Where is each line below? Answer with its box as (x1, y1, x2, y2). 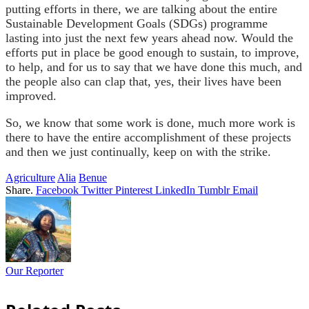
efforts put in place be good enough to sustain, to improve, (6, 45, 299, 59)
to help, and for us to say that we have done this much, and (6, 59, 302, 74)
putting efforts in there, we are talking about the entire (6, 1, 277, 16)
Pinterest (115, 183, 152, 196)
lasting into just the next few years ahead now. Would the (6, 30, 293, 45)
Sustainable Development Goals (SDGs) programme (6, 16, 268, 30)
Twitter (81, 183, 112, 196)
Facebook (36, 183, 79, 196)
